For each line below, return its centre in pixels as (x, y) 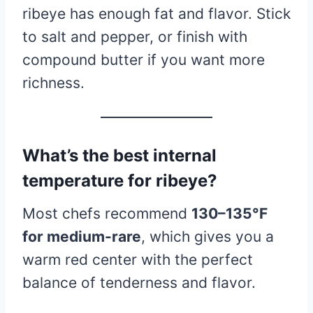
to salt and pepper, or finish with (135, 36)
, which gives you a (208, 236)
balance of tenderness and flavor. (139, 282)
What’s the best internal (119, 155)
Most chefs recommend (107, 213)
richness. (53, 82)
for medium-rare (82, 236)
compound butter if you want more (144, 59)
